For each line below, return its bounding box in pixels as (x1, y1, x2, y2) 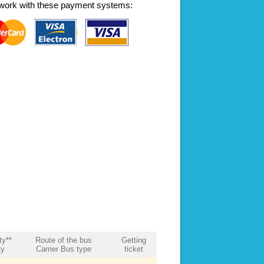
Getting (121, 235, 146, 245)
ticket (124, 244, 143, 253)
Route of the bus (35, 235, 92, 245)
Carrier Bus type (35, 244, 91, 253)
